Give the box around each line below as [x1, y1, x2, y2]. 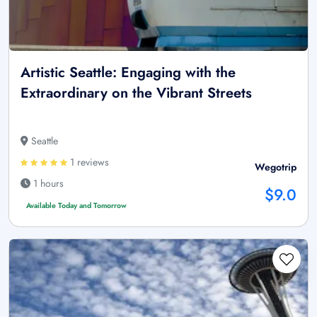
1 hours [30, 176, 64, 191]
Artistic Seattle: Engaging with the [21, 62, 236, 83]
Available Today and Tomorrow [25, 200, 127, 212]
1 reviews [67, 155, 109, 170]
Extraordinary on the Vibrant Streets [21, 83, 252, 104]
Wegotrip [255, 160, 296, 175]
